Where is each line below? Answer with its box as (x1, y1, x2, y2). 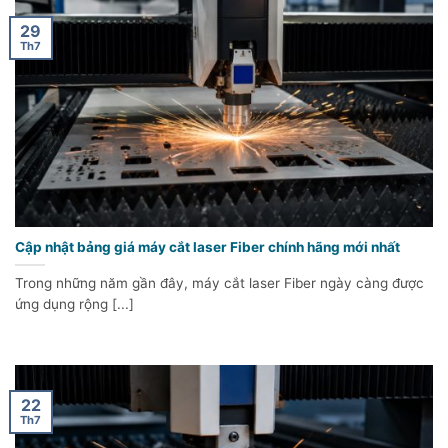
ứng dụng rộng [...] (15, 296, 134, 313)
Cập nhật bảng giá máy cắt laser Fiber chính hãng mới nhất (15, 239, 400, 256)
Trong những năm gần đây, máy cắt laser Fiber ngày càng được (15, 275, 424, 292)
